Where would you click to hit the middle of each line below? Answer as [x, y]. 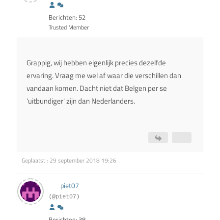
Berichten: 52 [67, 17]
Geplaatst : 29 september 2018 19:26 [69, 161]
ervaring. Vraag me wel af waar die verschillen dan [104, 76]
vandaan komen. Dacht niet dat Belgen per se [97, 88]
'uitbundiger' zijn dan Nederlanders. [81, 101]
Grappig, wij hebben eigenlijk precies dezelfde [96, 63]
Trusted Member [69, 27]
